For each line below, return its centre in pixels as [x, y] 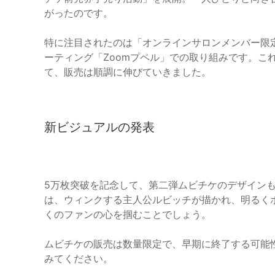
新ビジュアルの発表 [99, 127]
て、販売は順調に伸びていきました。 [128, 72]
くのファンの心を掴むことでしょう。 [128, 215]
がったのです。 [79, 13]
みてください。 [79, 259]
